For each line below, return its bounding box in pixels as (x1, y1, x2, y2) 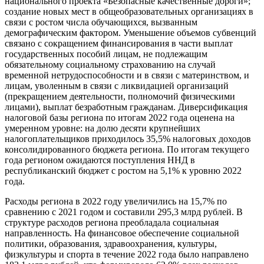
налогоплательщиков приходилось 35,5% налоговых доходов (5, 134, 251, 144)
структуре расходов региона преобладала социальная (5, 217, 219, 228)
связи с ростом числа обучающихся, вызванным (5, 17, 197, 28)
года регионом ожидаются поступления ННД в (5, 155, 195, 166)
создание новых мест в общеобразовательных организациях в (5, 6, 253, 17)
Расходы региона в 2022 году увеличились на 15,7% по (5, 196, 227, 207)
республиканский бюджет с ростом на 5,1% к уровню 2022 (5, 166, 242, 176)
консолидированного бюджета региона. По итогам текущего (5, 144, 249, 155)
